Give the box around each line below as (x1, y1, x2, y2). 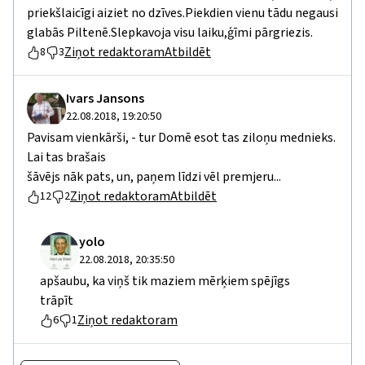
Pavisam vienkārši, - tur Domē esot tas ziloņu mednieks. (27, 129, 336, 147)
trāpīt (40, 292, 73, 310)
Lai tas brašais (27, 148, 106, 167)
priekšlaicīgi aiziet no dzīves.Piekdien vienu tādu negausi (27, 4, 338, 23)
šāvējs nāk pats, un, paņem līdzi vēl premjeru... (27, 168, 281, 187)
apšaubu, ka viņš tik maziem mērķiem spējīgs (40, 272, 290, 291)
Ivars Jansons (66, 90, 144, 108)
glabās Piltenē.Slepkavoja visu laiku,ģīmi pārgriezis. (27, 24, 313, 42)
